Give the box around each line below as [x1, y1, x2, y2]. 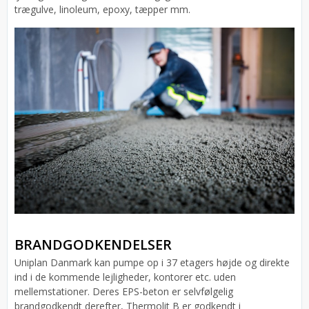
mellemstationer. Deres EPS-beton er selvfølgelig [14, 285, 233, 299]
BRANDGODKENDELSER [14, 235, 172, 255]
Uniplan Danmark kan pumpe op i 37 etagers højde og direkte [14, 256, 290, 270]
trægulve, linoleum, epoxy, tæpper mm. [14, 2, 190, 16]
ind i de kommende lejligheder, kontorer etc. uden [14, 270, 236, 284]
